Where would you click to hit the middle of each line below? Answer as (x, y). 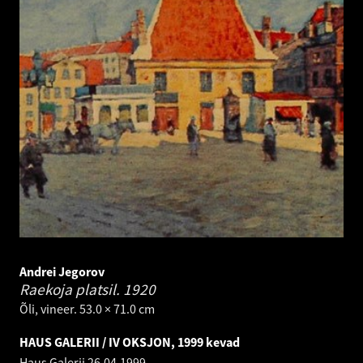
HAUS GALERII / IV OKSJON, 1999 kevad (130, 342)
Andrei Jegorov (62, 272)
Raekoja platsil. (71, 290)
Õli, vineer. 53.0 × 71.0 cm (87, 309)
